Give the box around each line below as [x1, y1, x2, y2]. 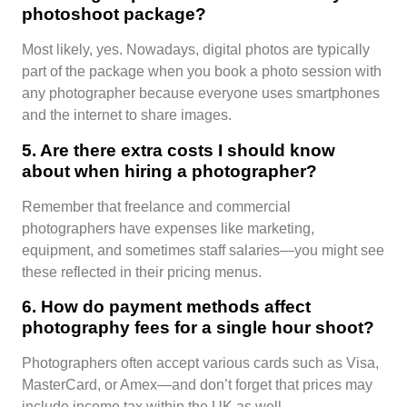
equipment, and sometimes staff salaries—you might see [22, 242, 384, 258]
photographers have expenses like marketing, [22, 220, 314, 236]
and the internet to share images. [22, 107, 232, 124]
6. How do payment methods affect [22, 297, 311, 317]
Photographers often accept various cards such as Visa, [22, 355, 379, 372]
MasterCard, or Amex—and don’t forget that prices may [22, 377, 372, 393]
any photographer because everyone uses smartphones [22, 85, 380, 102]
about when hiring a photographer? [22, 161, 317, 181]
